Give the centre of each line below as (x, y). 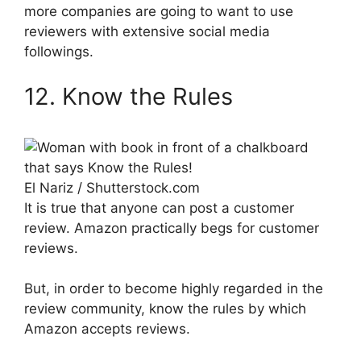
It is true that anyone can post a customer (159, 207)
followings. (59, 52)
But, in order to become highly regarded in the (174, 289)
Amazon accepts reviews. (107, 329)
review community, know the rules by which (165, 309)
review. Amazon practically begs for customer (172, 228)
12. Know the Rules (129, 96)
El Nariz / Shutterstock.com (112, 187)
